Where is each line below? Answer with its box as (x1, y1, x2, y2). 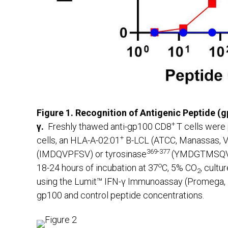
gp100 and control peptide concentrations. (37, 190, 204, 201)
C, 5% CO (162, 162, 197, 174)
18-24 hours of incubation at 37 (37, 162, 158, 174)
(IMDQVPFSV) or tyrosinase (37, 149, 147, 160)
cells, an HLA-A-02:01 (37, 135, 120, 146)
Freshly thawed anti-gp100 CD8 (48, 121, 172, 132)
